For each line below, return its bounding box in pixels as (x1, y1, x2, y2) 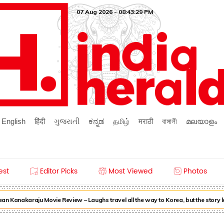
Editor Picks (40, 165, 77, 177)
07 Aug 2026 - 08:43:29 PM (76, 8, 153, 15)
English (1, 117, 25, 125)
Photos (183, 165, 207, 177)
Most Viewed (108, 165, 152, 177)
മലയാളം (185, 117, 217, 125)
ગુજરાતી (53, 117, 79, 125)
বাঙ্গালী (161, 117, 177, 125)
